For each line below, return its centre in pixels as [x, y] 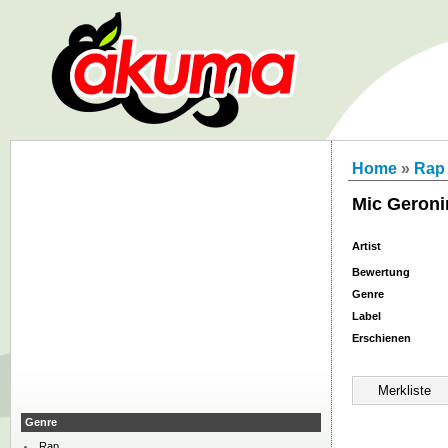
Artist [366, 246]
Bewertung [381, 272]
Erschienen [381, 338]
